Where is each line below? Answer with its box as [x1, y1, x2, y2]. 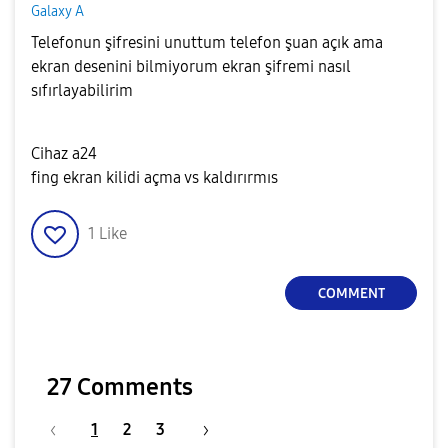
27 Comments [47, 373, 193, 401]
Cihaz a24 [31, 144, 101, 163]
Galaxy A [31, 2, 84, 20]
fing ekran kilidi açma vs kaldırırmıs [31, 168, 278, 187]
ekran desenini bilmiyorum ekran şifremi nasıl [31, 57, 351, 76]
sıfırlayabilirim [31, 81, 137, 100]
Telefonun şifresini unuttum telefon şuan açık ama [31, 33, 383, 52]
